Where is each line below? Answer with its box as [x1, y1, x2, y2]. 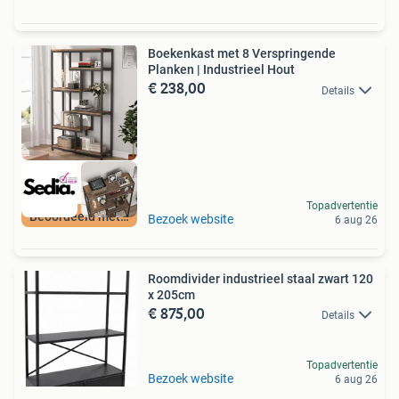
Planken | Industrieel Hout [148, 62, 295, 77]
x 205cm [148, 287, 195, 302]
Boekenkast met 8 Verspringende [148, 46, 336, 61]
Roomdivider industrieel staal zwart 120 [148, 271, 373, 286]
